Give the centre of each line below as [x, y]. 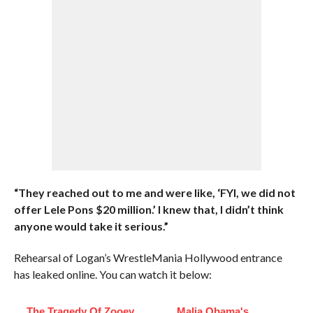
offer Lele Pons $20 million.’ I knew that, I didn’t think [148, 209]
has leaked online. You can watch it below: [112, 274]
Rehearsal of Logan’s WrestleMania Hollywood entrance [148, 257]
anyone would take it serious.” [91, 226]
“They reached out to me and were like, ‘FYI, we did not [154, 192]
